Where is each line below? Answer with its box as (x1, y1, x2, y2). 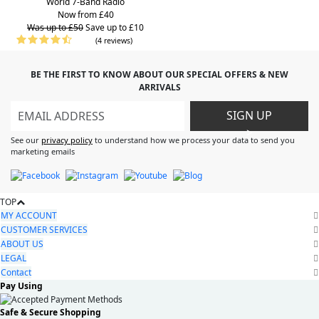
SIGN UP (226, 108, 273, 124)
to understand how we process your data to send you (93, 135, 295, 146)
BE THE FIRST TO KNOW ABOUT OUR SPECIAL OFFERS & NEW (31, 68, 288, 81)
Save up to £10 (85, 21, 144, 34)
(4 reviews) (95, 36, 132, 46)
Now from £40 (57, 9, 114, 21)
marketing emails (11, 146, 75, 157)
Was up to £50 (27, 21, 83, 34)
